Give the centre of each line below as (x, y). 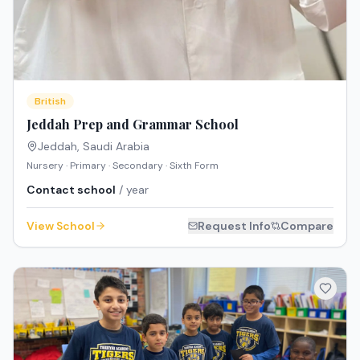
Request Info (234, 225)
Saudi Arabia (116, 146)
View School (61, 225)
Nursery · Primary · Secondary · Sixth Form (123, 165)
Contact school (71, 189)
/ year (132, 189)
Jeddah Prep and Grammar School (133, 124)
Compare (307, 225)
